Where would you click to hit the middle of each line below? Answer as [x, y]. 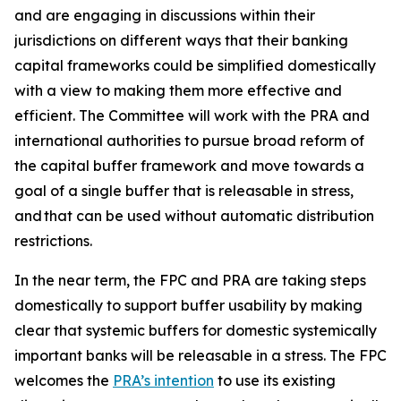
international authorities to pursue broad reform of [189, 141]
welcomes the [64, 380]
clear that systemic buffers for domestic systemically [196, 330]
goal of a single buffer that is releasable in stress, [184, 191]
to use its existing [275, 380]
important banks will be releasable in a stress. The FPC [200, 355]
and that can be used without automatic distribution [194, 216]
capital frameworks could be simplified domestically [195, 65]
